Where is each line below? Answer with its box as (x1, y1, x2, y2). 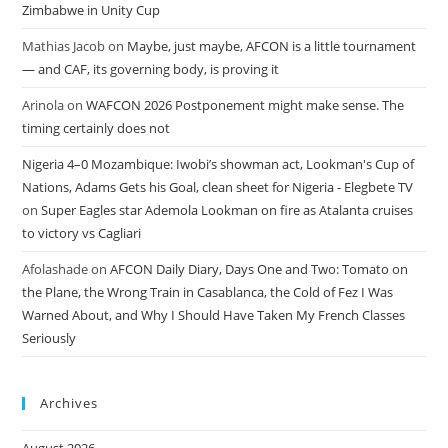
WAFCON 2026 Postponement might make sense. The (86, 95, 405, 114)
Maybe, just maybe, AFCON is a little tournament (127, 36, 417, 55)
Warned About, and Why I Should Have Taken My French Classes (22, 305, 406, 324)
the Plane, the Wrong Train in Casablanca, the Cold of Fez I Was (22, 282, 394, 301)
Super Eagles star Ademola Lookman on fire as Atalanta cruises (41, 200, 414, 219)
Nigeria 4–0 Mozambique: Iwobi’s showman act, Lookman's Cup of (22, 154, 415, 173)
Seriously (22, 328, 77, 347)
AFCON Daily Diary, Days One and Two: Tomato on (110, 259, 409, 278)
